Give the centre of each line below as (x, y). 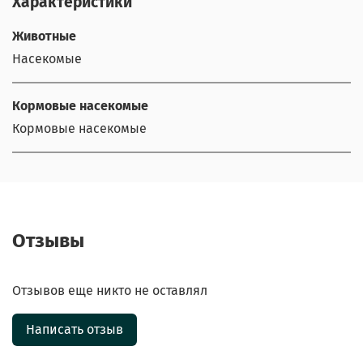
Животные (44, 36)
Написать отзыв (75, 329)
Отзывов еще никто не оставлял (110, 290)
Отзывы (48, 240)
